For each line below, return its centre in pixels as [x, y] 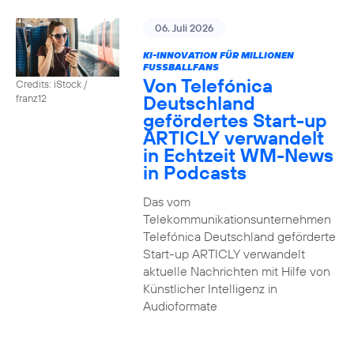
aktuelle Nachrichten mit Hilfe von [236, 271]
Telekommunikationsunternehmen [237, 219]
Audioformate [180, 306]
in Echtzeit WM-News [238, 155]
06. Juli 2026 [184, 28]
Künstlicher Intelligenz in [210, 288]
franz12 [31, 98]
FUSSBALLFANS [181, 67]
